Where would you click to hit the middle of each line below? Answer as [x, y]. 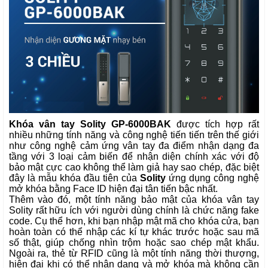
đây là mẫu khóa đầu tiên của [74, 178]
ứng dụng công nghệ [213, 178]
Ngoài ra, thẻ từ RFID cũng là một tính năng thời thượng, [134, 254]
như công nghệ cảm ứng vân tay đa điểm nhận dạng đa [134, 146]
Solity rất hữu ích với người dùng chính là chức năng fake [134, 211]
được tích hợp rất [215, 124]
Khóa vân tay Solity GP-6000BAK [90, 124]
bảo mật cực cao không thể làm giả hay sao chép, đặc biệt [134, 167]
